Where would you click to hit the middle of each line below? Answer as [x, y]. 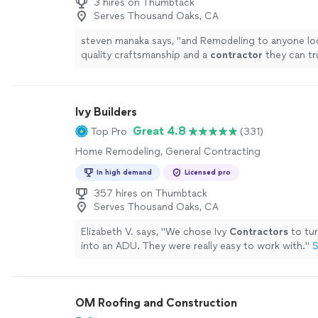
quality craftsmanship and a [146, 55]
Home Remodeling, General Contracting [168, 152]
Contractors [259, 232]
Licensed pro [208, 172]
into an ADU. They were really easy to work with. [193, 246]
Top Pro [109, 131]
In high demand [124, 172]
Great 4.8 [159, 131]
